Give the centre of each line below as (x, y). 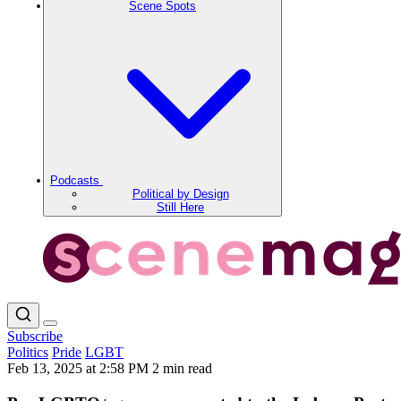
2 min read (182, 368)
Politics (28, 352)
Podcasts (77, 180)
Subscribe (35, 336)
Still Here (180, 207)
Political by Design (180, 194)
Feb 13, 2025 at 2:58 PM (80, 368)
